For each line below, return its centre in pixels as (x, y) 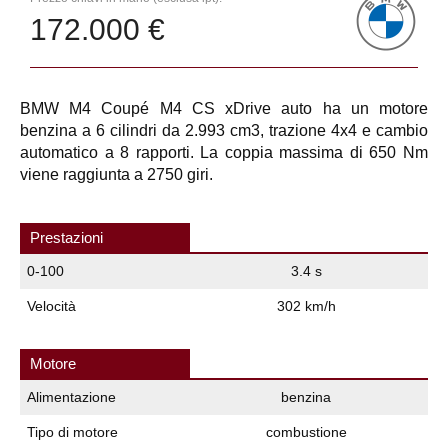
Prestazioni (66, 237)
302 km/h (306, 305)
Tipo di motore (72, 431)
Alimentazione (71, 396)
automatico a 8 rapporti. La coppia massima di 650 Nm (224, 152)
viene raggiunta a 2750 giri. (116, 174)
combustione (306, 431)
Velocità (51, 305)
